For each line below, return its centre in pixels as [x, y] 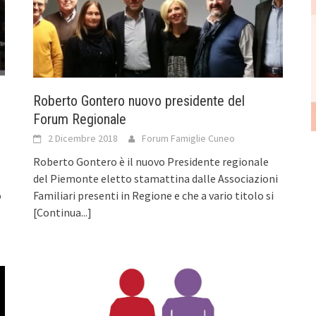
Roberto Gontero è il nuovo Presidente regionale [151, 161]
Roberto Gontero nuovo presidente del [139, 101]
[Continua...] [63, 212]
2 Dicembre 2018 [83, 138]
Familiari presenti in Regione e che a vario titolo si [154, 195]
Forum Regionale [80, 119]
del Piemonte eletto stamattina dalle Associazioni [156, 178]
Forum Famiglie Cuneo [189, 138]
